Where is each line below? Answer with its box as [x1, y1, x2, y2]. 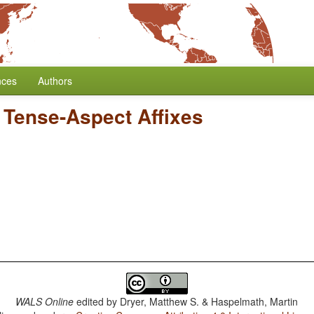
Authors [38, 74, 72, 88]
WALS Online [15, 294, 74, 308]
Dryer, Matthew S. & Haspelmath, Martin [120, 294, 299, 308]
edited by [74, 294, 121, 308]
